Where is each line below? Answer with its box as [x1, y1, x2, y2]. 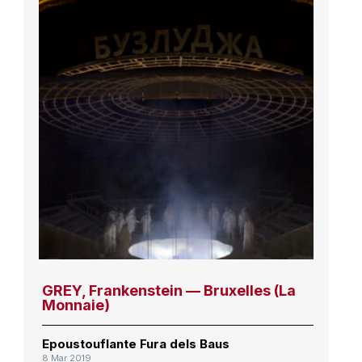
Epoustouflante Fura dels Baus [41, 336, 229, 352]
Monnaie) [41, 297, 110, 314]
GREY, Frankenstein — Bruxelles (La [41, 282, 296, 300]
